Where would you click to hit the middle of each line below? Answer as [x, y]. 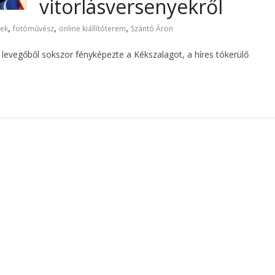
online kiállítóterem [92, 29]
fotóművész [33, 29]
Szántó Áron [152, 29]
